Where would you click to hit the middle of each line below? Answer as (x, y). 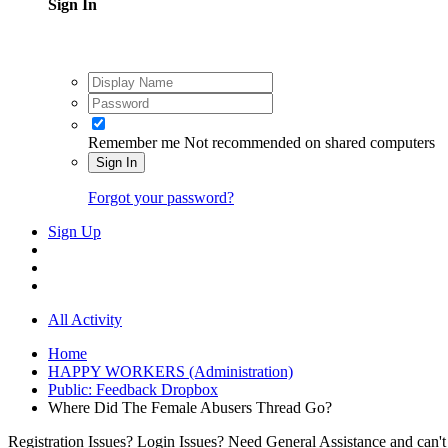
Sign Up (74, 231)
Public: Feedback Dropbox (133, 389)
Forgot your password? (161, 197)
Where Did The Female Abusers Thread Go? (190, 407)
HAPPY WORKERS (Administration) (170, 371)
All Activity (85, 319)
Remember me (134, 142)
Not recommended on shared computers (309, 142)
